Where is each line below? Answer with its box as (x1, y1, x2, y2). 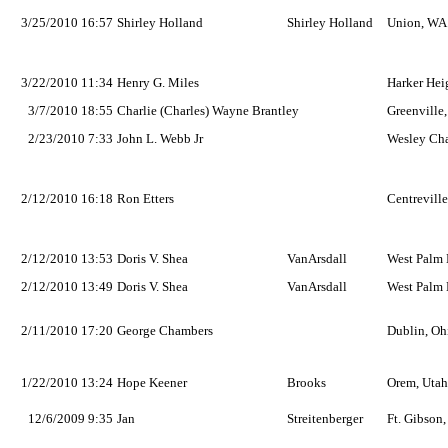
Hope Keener (117, 375, 187, 390)
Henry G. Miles (117, 75, 199, 90)
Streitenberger (287, 411, 363, 426)
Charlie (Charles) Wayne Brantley (117, 103, 299, 118)
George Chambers (117, 323, 213, 338)
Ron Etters (117, 191, 174, 206)
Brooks (287, 375, 326, 390)
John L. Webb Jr (117, 131, 203, 146)
